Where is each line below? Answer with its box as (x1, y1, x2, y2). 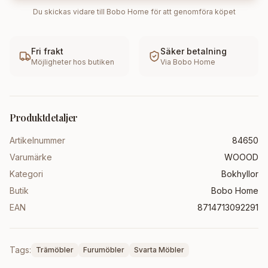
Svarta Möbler (134, 245, 184, 254)
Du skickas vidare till (32, 7, 106, 16)
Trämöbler (36, 245, 74, 254)
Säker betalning (160, 46, 227, 56)
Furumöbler (83, 245, 124, 254)
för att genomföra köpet (148, 7, 236, 16)
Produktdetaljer (10, 111, 78, 124)
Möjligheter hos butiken (31, 57, 114, 66)
